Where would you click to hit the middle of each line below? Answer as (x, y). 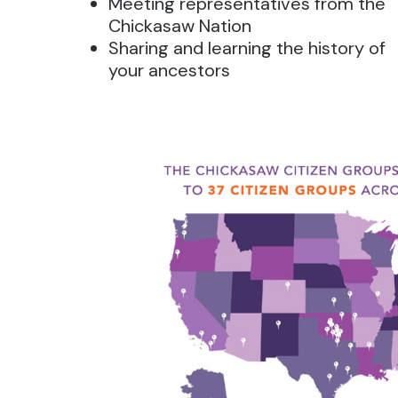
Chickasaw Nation (180, 26)
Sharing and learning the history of (247, 48)
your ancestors (170, 70)
